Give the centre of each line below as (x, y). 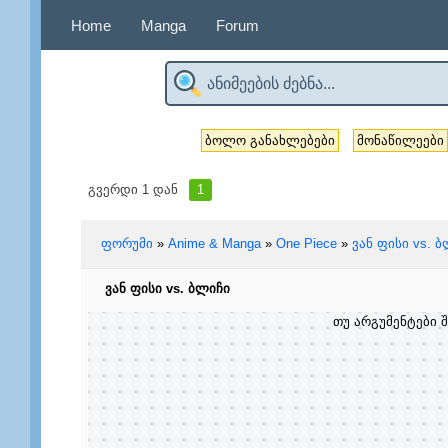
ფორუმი (126, 243)
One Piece (306, 243)
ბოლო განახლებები (270, 140)
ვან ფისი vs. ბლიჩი (167, 288)
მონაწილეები (400, 140)
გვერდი (114, 189)
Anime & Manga (214, 243)
